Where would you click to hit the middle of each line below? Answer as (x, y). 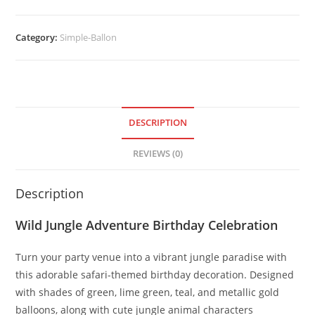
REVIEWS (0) (157, 154)
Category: (38, 38)
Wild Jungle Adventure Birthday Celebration (147, 225)
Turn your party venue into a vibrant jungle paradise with (152, 257)
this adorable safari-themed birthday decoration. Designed (155, 275)
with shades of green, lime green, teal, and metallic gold (148, 292)
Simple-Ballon (89, 38)
